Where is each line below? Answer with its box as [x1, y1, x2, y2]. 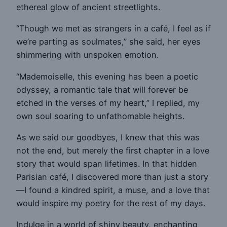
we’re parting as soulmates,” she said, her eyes [16, 36, 201, 47]
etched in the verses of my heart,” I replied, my [16, 97, 200, 108]
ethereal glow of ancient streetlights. [16, 2, 160, 13]
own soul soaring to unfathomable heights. [16, 110, 184, 121]
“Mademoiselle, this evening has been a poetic [16, 71, 198, 82]
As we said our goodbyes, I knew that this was [16, 132, 200, 143]
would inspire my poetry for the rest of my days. [16, 198, 205, 209]
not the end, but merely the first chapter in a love [16, 145, 209, 156]
